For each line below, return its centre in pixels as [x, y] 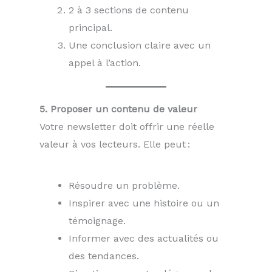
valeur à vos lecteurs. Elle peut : [115, 144]
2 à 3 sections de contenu [129, 10]
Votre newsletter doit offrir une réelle [127, 127]
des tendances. [104, 256]
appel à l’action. [105, 63]
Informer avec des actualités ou [144, 238]
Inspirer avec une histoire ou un [144, 203]
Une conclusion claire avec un [140, 46]
